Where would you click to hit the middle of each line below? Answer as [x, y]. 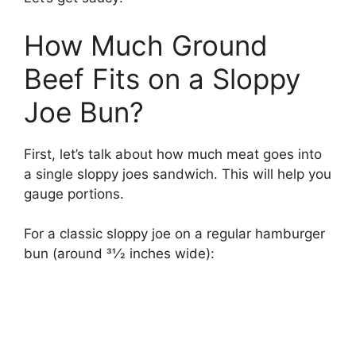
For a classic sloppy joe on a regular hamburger [174, 234]
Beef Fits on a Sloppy [162, 78]
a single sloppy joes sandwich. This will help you [178, 174]
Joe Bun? [84, 112]
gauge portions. [74, 193]
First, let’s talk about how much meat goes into [173, 154]
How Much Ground [146, 45]
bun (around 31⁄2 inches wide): [119, 254]
